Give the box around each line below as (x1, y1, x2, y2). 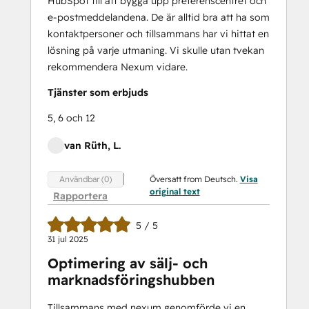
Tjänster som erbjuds (48, 86, 148, 99)
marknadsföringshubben (48, 271, 215, 289)
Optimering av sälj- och (48, 255, 208, 272)
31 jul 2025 (48, 234, 88, 245)
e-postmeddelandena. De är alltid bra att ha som (48, 11, 270, 23)
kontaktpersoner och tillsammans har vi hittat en (48, 28, 269, 40)
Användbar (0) (59, 174, 112, 185)
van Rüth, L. (64, 139, 121, 152)
